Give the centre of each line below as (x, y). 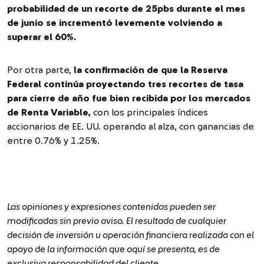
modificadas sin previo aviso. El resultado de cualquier (117, 221)
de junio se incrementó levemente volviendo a (115, 23)
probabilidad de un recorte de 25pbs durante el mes (126, 9)
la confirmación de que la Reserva (151, 70)
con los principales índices (149, 112)
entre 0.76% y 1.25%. (53, 141)
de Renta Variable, (49, 112)
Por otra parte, (40, 70)
